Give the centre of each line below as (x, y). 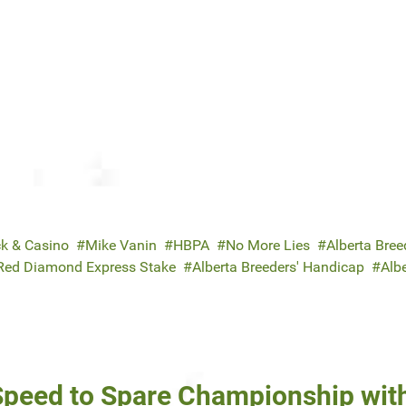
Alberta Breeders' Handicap (278, 267)
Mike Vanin (121, 246)
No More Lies (268, 246)
